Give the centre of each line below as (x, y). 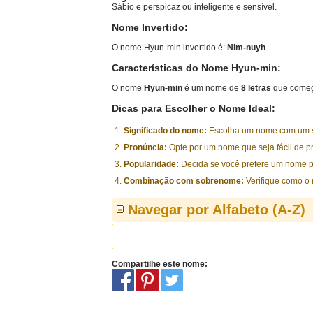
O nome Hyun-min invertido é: (169, 48)
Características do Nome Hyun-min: (196, 68)
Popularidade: (151, 164)
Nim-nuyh (246, 48)
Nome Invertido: (150, 27)
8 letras (256, 88)
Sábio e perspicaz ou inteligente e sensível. (194, 7)
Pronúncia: (145, 147)
